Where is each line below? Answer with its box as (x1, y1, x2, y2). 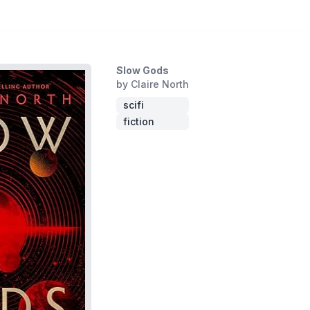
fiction (123, 116, 154, 127)
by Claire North (116, 78, 189, 90)
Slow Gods (116, 64, 169, 76)
